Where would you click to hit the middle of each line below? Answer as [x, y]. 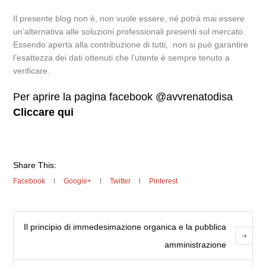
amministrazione [195, 245]
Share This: [35, 165]
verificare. [32, 71]
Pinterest [164, 181]
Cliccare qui [44, 112]
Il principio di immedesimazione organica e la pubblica [125, 227]
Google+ [78, 181]
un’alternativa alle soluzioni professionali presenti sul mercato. [129, 31]
